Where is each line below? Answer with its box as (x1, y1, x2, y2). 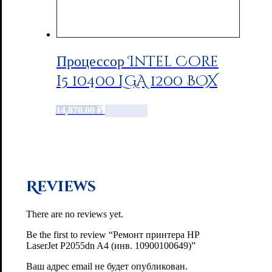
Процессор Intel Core (56, 52, 219, 72)
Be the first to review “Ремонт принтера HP (26, 229, 199, 240)
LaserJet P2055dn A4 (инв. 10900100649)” (26, 240, 195, 251)
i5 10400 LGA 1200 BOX (56, 72, 217, 92)
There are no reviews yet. (26, 208, 123, 219)
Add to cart (107, 106, 146, 115)
